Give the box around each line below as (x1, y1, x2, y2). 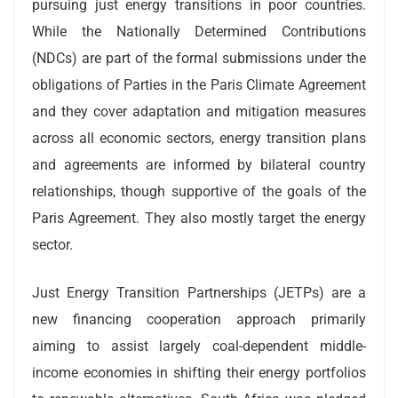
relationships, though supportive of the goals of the (32, 182, 366, 200)
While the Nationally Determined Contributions (32, 22, 366, 40)
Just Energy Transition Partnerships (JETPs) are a (32, 283, 366, 301)
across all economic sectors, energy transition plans (32, 129, 366, 147)
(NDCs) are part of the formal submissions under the (32, 49, 366, 67)
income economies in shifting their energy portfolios (32, 363, 366, 381)
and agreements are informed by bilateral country (32, 155, 366, 173)
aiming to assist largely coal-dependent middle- (32, 337, 366, 354)
